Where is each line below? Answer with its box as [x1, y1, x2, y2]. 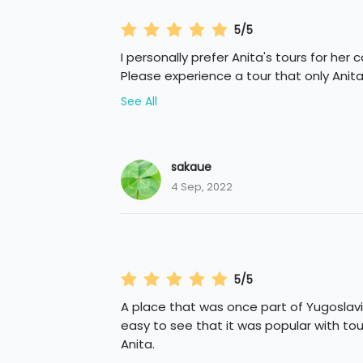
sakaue [170, 159, 211, 176]
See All [120, 93, 157, 110]
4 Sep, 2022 [170, 179, 233, 195]
